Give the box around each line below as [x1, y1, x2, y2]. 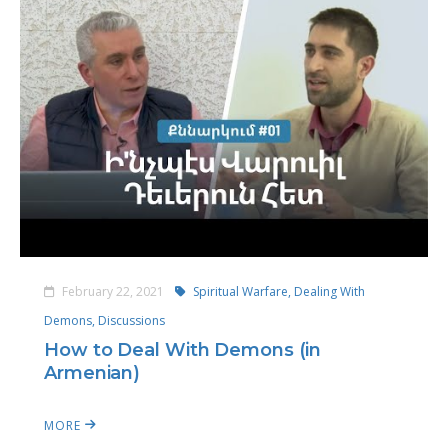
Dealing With [294, 283, 365, 300]
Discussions [98, 312, 165, 329]
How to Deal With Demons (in [44, 339, 322, 361]
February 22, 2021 [59, 283, 167, 300]
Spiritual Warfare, [190, 283, 294, 300]
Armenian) [44, 362, 141, 384]
